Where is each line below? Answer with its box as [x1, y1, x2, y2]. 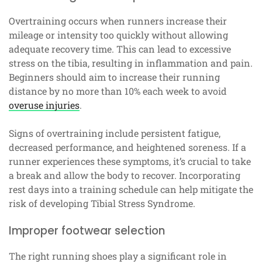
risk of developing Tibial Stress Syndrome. [9, 196, 195, 209]
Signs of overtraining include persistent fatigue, [9, 126, 220, 139]
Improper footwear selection [9, 222, 165, 239]
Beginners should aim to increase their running [9, 70, 220, 83]
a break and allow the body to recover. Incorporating [9, 168, 240, 181]
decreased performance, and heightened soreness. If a [9, 140, 246, 153]
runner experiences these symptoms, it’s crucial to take [9, 154, 251, 167]
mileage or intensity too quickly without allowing [9, 28, 228, 41]
